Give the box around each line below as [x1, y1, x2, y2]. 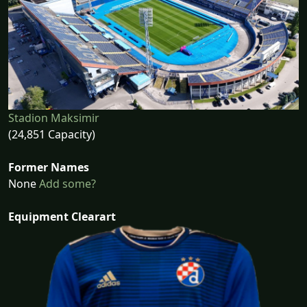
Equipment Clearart [8, 209, 116, 225]
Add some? [36, 176, 96, 192]
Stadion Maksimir [8, 110, 99, 126]
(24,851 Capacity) [8, 127, 95, 143]
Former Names [8, 160, 89, 175]
